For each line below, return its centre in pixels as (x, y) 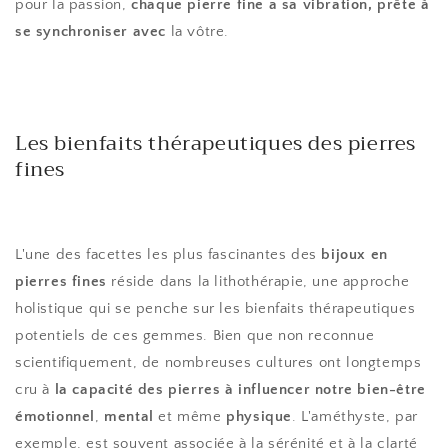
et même (190, 417)
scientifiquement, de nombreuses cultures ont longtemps (218, 363)
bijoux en (354, 255)
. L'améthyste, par (355, 417)
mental (129, 417)
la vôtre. (197, 31)
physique (259, 417)
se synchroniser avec (90, 31)
